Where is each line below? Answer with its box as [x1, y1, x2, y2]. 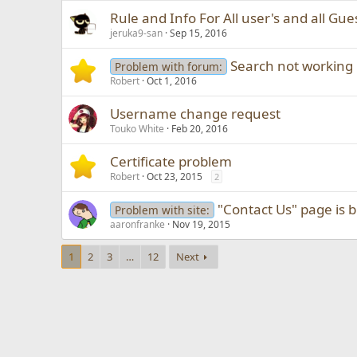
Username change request [110, 104, 281, 123]
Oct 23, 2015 [147, 170, 203, 183]
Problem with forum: [114, 59, 222, 74]
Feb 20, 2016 [171, 122, 229, 135]
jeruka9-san [110, 26, 163, 40]
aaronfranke [110, 218, 166, 231]
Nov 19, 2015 [172, 218, 231, 231]
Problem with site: [114, 202, 210, 218]
